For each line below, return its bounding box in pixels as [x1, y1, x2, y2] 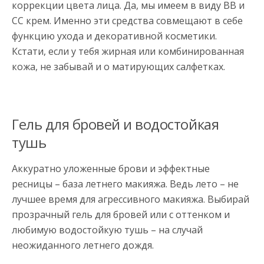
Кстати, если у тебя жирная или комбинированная [12, 45, 244, 58]
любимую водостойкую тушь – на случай [12, 223, 203, 236]
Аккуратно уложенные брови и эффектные [12, 162, 210, 175]
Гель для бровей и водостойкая [12, 114, 219, 134]
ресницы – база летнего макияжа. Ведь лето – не [12, 177, 239, 190]
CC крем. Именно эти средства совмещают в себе [12, 14, 243, 27]
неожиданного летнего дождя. [12, 239, 154, 252]
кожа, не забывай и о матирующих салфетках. [12, 60, 225, 73]
